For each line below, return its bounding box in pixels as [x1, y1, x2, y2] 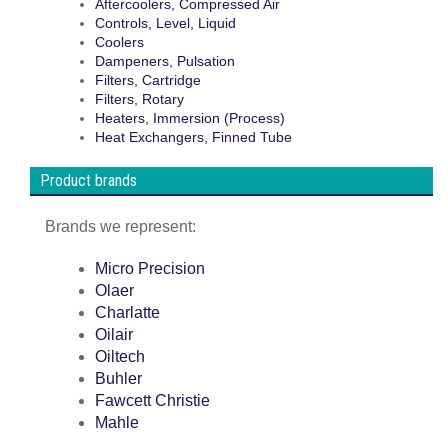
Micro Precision [95, 260, 205, 277]
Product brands [40, 171, 137, 190]
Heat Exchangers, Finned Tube [95, 130, 292, 145]
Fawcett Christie [95, 392, 210, 409]
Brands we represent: [45, 218, 196, 235]
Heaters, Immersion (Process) [95, 111, 285, 126]
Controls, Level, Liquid [95, 16, 236, 31]
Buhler [95, 370, 142, 387]
